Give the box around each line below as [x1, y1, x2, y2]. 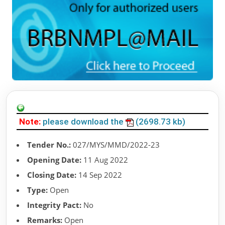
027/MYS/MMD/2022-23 [71, 140, 160, 150]
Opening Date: [27, 155, 81, 165]
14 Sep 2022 [76, 170, 122, 180]
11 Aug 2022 [81, 155, 128, 165]
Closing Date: [27, 170, 76, 180]
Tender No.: [27, 140, 71, 150]
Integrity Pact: [27, 200, 81, 210]
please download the [43, 117, 126, 127]
